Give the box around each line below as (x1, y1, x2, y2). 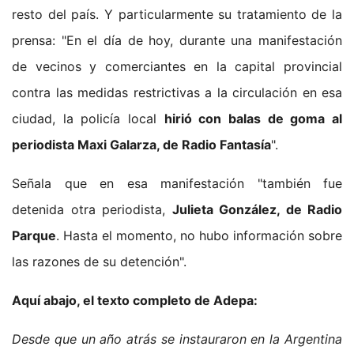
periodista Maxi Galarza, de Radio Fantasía (12, 136, 271, 153)
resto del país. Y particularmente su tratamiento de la (12, 6, 342, 22)
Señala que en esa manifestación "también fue (12, 175, 342, 191)
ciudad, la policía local (12, 110, 164, 126)
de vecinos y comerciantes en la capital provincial (12, 58, 342, 74)
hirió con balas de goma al (164, 110, 343, 126)
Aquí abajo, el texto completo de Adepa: (12, 292, 258, 308)
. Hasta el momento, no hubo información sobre (56, 227, 342, 243)
